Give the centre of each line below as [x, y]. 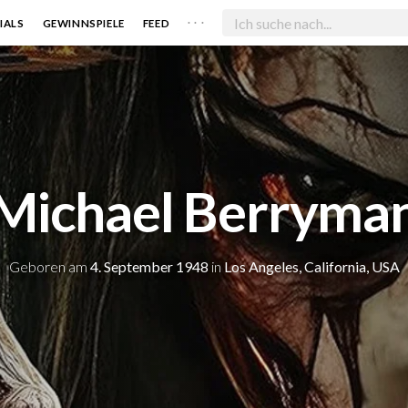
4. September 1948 [149, 266]
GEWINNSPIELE [83, 23]
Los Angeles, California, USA [311, 266]
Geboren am [49, 266]
